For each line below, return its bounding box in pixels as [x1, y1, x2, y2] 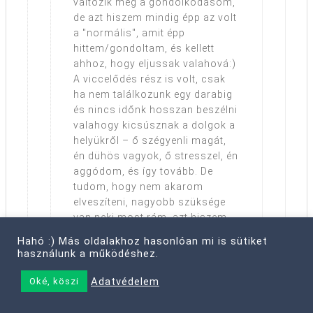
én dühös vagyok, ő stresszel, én [73, 150, 238, 162]
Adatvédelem [91, 275, 159, 288]
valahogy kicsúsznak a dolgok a [73, 119, 235, 131]
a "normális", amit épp [73, 27, 185, 39]
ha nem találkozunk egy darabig [73, 89, 233, 101]
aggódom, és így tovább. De [73, 166, 213, 177]
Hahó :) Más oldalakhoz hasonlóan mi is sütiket [17, 235, 268, 247]
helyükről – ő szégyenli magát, [73, 135, 226, 147]
